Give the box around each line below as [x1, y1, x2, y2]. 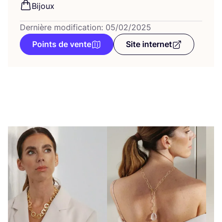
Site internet [126, 39, 172, 49]
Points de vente [32, 39, 91, 49]
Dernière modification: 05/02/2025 [20, 22, 151, 32]
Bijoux [32, 1, 55, 11]
